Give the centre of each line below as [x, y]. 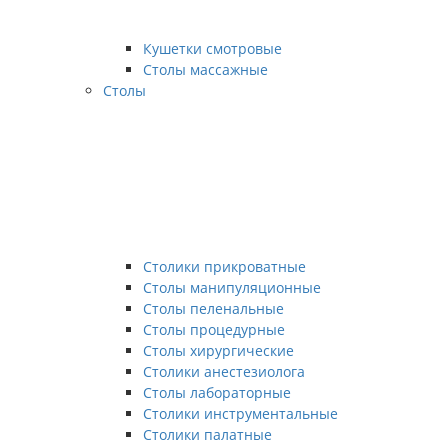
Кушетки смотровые [212, 48]
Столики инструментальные [240, 413]
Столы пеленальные [213, 308]
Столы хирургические [218, 350]
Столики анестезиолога [224, 371]
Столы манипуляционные [232, 287]
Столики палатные [207, 434]
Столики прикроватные [224, 266]
